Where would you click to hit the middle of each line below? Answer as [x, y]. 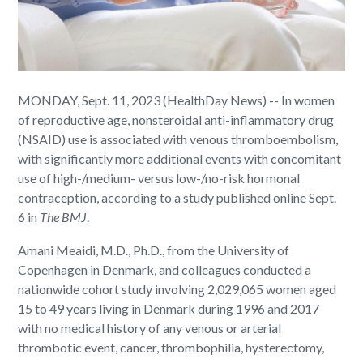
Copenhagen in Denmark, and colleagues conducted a [165, 269]
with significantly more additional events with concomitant [180, 158]
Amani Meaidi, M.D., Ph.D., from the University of [154, 250]
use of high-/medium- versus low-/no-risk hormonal [159, 177]
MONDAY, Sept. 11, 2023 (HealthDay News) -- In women [177, 100]
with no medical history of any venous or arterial [150, 327]
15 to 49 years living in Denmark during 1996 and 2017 [169, 308]
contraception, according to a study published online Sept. [177, 197]
